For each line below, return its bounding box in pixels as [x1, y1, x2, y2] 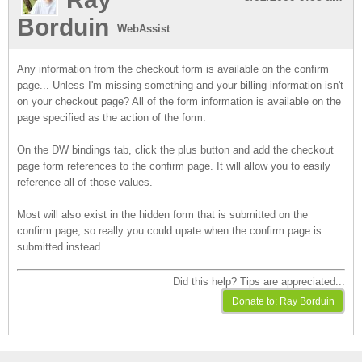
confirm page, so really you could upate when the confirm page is [17, 225, 322, 237]
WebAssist [117, 23, 170, 36]
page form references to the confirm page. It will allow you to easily [17, 160, 330, 172]
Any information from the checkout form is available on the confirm [17, 63, 329, 75]
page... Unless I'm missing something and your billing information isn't [17, 79, 343, 91]
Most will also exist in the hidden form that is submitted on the [17, 208, 308, 221]
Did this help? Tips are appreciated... [173, 276, 345, 288]
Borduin [17, 14, 109, 40]
